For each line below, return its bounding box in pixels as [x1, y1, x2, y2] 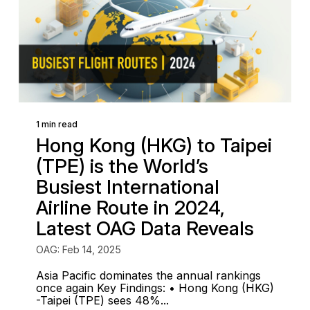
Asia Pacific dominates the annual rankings [35, 268, 261, 282]
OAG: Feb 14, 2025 [35, 244, 121, 255]
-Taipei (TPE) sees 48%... [35, 293, 169, 307]
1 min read [35, 119, 77, 129]
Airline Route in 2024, [35, 196, 225, 219]
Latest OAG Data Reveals [35, 217, 254, 240]
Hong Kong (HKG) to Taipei [35, 134, 272, 157]
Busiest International [35, 175, 219, 199]
